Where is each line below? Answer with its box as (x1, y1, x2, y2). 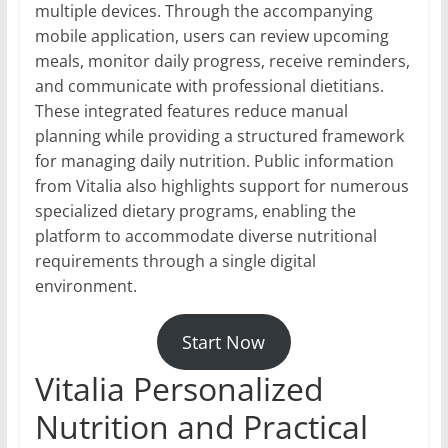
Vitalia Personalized (34, 366, 324, 410)
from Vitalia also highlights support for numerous (34, 174, 409, 197)
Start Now (182, 329, 266, 354)
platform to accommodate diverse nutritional (34, 224, 377, 247)
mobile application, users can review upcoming (34, 24, 389, 47)
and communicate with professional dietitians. (34, 74, 384, 97)
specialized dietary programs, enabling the (34, 199, 356, 222)
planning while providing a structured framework (34, 124, 404, 147)
